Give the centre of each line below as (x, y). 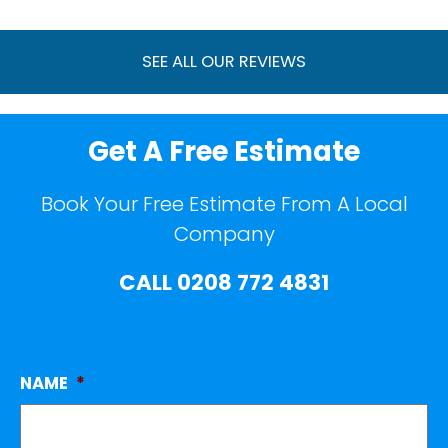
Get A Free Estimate (224, 152)
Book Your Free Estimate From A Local (224, 204)
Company (224, 234)
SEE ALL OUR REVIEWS (224, 62)
